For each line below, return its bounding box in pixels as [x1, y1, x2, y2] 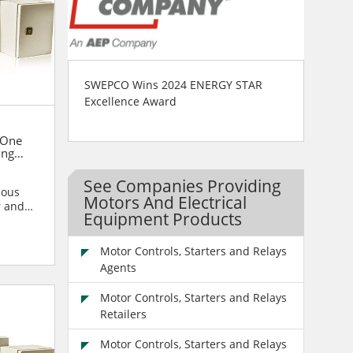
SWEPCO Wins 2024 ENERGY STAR [84, 76, 262, 92]
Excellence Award [84, 93, 176, 109]
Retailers [99, 306, 147, 321]
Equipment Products [83, 207, 242, 230]
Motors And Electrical [83, 191, 247, 214]
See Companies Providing [83, 174, 281, 197]
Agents [99, 259, 136, 275]
